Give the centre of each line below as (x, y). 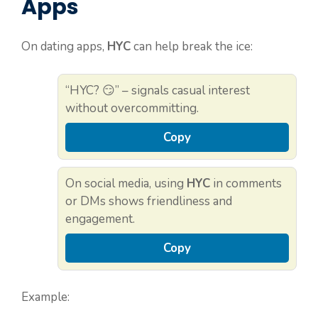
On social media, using (126, 183)
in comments (246, 183)
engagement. (100, 219)
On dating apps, (64, 47)
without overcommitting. (132, 108)
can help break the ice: (192, 47)
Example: (45, 297)
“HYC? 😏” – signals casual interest (158, 90)
